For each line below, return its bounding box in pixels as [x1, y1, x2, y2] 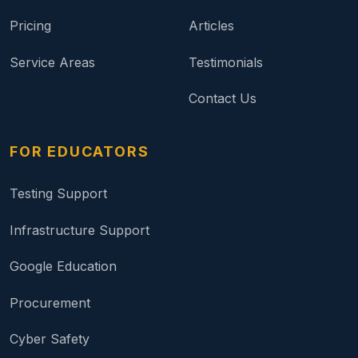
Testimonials [189, 54, 263, 70]
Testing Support [10, 185, 107, 201]
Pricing [10, 18, 51, 34]
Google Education [10, 258, 117, 275]
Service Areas [10, 54, 95, 70]
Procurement [10, 294, 90, 311]
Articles [189, 18, 234, 34]
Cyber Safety [10, 331, 89, 348]
